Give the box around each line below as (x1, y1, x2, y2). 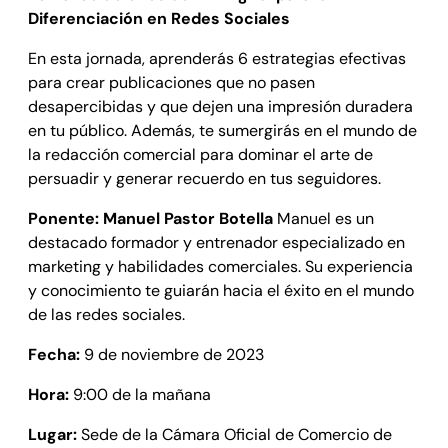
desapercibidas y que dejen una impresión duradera (28, 95, 413, 117)
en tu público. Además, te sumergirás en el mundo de (28, 119, 417, 141)
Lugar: (28, 423, 77, 445)
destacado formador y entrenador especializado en (28, 231, 405, 253)
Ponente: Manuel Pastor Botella (28, 207, 273, 229)
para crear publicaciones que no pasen (28, 71, 315, 93)
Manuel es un (273, 207, 374, 229)
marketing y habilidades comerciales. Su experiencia (28, 255, 413, 277)
